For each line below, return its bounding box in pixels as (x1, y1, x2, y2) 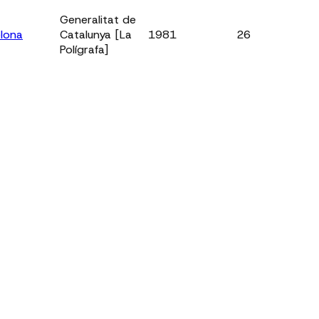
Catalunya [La (60, 26, 132, 42)
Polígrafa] (60, 41, 109, 57)
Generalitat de (60, 11, 136, 27)
